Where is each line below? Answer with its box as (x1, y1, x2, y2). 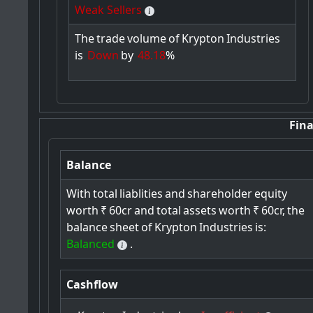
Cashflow (66, 277, 119, 293)
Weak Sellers (75, 1, 143, 17)
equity (254, 186, 288, 202)
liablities (119, 186, 163, 202)
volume (127, 30, 167, 46)
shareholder (187, 186, 253, 202)
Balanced (66, 236, 115, 252)
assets (183, 203, 217, 219)
